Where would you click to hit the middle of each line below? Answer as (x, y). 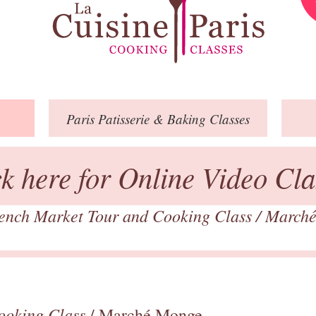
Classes (228, 119)
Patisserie (124, 119)
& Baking (180, 119)
